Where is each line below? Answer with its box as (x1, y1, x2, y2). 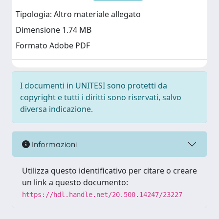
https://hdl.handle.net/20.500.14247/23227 (22, 191, 182, 198)
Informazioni (30, 139, 77, 149)
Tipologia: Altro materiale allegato (16, 9, 141, 20)
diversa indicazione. (20, 104, 93, 114)
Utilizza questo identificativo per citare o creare (22, 165, 197, 176)
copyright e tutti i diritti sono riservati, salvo (20, 92, 181, 103)
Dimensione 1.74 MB (16, 24, 91, 36)
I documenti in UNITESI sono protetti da (20, 80, 167, 91)
